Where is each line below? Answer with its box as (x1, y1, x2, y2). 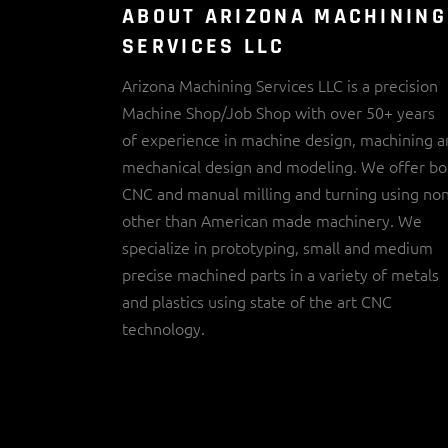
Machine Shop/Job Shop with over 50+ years (122, 100, 435, 123)
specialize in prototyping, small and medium (122, 235, 433, 258)
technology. (122, 316, 205, 339)
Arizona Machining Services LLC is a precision (122, 73, 438, 96)
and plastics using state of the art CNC (122, 289, 392, 312)
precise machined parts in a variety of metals (122, 262, 439, 285)
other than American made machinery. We (122, 208, 422, 231)
